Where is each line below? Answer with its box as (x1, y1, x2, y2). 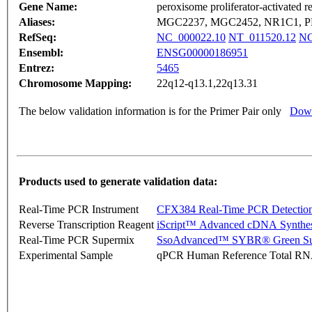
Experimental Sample (19, 249, 113, 262)
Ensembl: (19, 47, 63, 59)
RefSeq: (19, 31, 56, 44)
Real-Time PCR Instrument (19, 203, 139, 216)
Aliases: (19, 16, 55, 29)
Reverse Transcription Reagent (19, 219, 154, 231)
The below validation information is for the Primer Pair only (19, 105, 281, 118)
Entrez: (19, 62, 54, 75)
